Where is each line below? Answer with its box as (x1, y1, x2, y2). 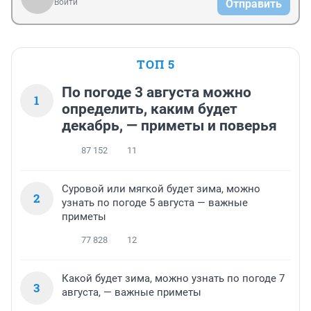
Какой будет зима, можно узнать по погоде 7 (62, 272, 285, 285)
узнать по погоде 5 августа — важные (62, 196, 248, 210)
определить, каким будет (62, 101, 237, 118)
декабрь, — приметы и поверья (62, 117, 277, 135)
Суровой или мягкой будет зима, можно (62, 183, 260, 196)
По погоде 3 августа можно (62, 84, 251, 101)
